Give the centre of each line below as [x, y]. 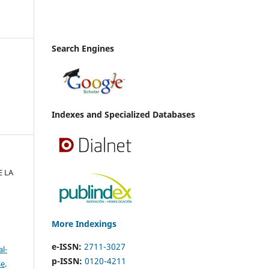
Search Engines [83, 48]
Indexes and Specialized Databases [123, 114]
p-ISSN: [67, 261]
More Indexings [84, 223]
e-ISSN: [67, 246]
